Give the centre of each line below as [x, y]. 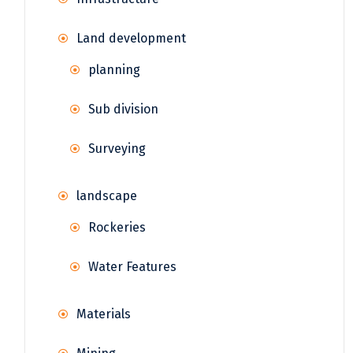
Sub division [123, 109]
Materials [104, 314]
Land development [131, 38]
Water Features [132, 266]
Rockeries [117, 227]
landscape [107, 195]
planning [114, 69]
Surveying [117, 148]
